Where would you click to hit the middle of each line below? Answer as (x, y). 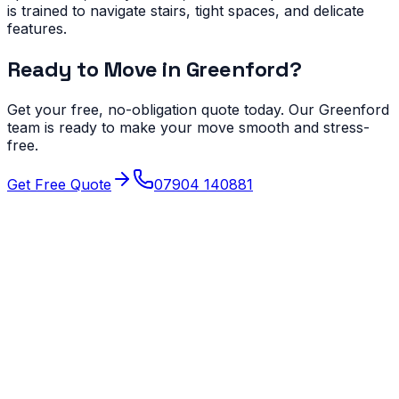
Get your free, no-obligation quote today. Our (163, 109)
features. (37, 28)
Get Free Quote (59, 184)
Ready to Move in (97, 69)
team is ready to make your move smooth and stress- (188, 127)
